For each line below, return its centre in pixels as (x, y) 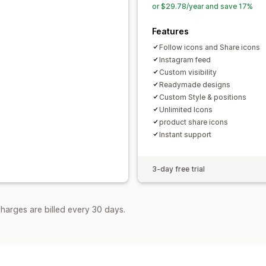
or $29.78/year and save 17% (202, 6)
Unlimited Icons (186, 109)
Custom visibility (188, 72)
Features (170, 31)
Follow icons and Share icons (210, 47)
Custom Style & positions (203, 97)
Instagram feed (185, 59)
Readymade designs (195, 84)
